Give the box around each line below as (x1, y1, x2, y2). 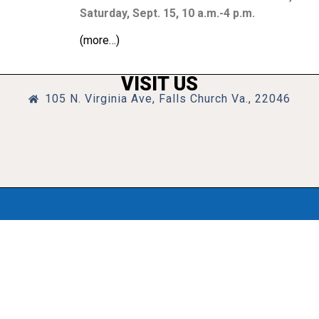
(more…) (80, 33, 120, 48)
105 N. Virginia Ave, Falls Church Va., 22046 (44, 91, 291, 105)
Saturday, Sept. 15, (80, 6, 182, 20)
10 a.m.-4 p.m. (182, 6, 255, 20)
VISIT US (121, 72, 198, 95)
